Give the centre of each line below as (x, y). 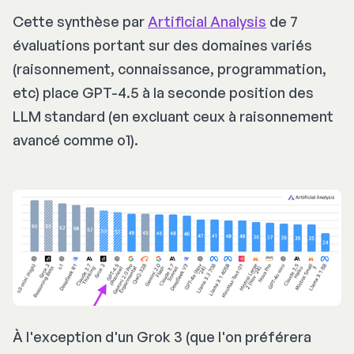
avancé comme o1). (75, 139)
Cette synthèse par (80, 21)
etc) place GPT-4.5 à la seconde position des (163, 92)
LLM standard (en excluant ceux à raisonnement (173, 116)
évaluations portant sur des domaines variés (162, 45)
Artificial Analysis (207, 21)
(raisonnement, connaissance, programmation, (169, 68)
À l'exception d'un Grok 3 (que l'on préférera (162, 336)
